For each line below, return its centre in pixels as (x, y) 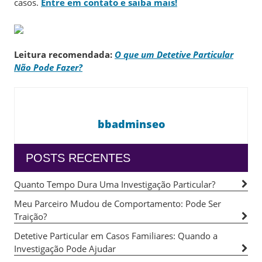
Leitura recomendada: (64, 54)
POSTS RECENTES (78, 158)
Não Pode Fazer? (48, 67)
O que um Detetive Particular (174, 54)
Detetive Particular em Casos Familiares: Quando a (116, 235)
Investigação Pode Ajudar (65, 248)
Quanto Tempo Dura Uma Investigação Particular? (115, 184)
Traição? (30, 216)
